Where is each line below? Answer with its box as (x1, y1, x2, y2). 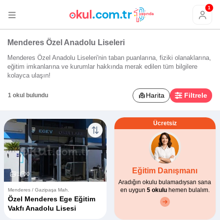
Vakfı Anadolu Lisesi (8, 204, 76, 212)
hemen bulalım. (166, 186, 210, 193)
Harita (146, 91, 165, 99)
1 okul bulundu (8, 92, 48, 99)
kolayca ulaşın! (7, 71, 51, 79)
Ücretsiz (153, 119, 177, 127)
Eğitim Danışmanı (132, 166, 198, 175)
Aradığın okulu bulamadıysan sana (118, 178, 212, 186)
